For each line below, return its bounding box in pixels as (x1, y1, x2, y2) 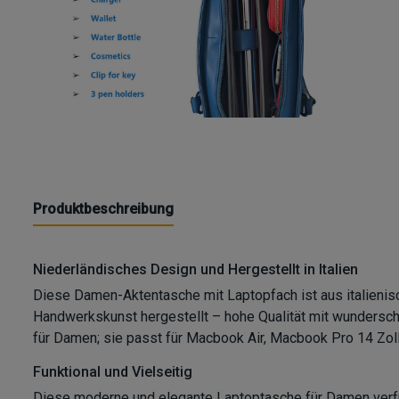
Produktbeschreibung (33, 199, 174, 217)
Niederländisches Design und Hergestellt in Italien (33, 260, 358, 278)
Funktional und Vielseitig (33, 362, 192, 380)
